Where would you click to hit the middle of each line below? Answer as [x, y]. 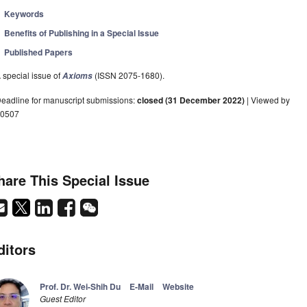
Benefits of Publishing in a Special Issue [82, 33]
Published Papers [39, 52]
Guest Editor [63, 299]
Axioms [77, 76]
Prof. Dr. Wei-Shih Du [80, 287]
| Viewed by [267, 100]
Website [178, 287]
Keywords [24, 14]
